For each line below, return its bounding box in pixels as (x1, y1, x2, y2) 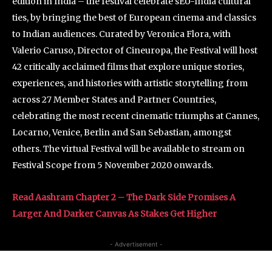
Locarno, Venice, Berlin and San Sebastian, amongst (12, 126, 231, 138)
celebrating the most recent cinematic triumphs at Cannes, (12, 110, 259, 121)
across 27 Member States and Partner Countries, (12, 93, 216, 105)
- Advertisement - (109, 240, 163, 248)
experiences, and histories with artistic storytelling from (12, 77, 248, 89)
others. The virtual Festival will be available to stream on (12, 143, 245, 154)
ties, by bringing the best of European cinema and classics (12, 12, 256, 23)
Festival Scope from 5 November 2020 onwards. (12, 159, 213, 171)
